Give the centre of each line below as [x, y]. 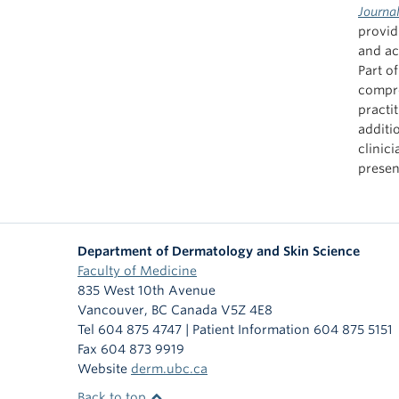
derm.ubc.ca [169, 369]
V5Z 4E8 [247, 310]
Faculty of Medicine [137, 271]
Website [104, 369]
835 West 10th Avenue [147, 290]
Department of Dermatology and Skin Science [219, 251]
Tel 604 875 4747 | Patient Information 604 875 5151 [235, 330]
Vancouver [111, 310]
